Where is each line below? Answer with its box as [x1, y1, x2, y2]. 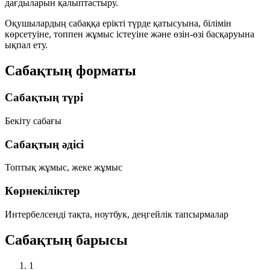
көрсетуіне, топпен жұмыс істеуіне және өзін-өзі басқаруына [5, 29, 254, 40]
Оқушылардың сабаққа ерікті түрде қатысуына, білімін [5, 18, 231, 29]
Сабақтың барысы [5, 231, 128, 248]
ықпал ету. [5, 40, 48, 51]
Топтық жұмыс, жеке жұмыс [5, 162, 122, 173]
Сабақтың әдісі [5, 137, 84, 151]
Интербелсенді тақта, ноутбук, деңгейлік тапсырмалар [5, 209, 228, 219]
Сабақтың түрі [5, 91, 83, 104]
